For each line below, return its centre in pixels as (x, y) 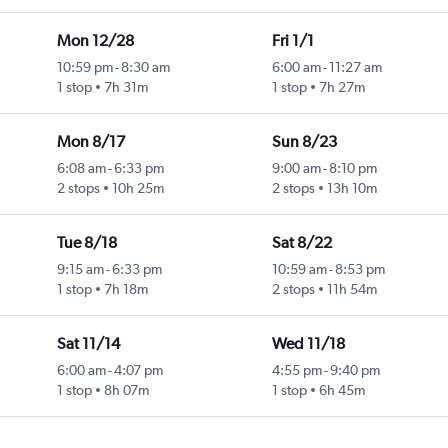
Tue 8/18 (86, 243)
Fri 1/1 (292, 41)
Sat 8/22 (301, 243)
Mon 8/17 (90, 142)
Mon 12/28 (95, 41)
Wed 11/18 (308, 344)
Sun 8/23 (304, 142)
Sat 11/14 (88, 344)
